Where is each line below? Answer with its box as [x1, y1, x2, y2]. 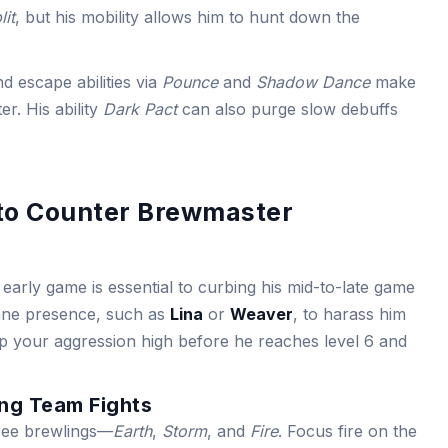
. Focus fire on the [278, 420, 417, 441]
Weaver [230, 303, 293, 324]
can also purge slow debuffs [177, 98, 399, 119]
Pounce [162, 71, 219, 92]
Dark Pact [103, 98, 178, 119]
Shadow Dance [256, 71, 371, 92]
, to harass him [293, 303, 406, 324]
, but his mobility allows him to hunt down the [15, 6, 361, 27]
